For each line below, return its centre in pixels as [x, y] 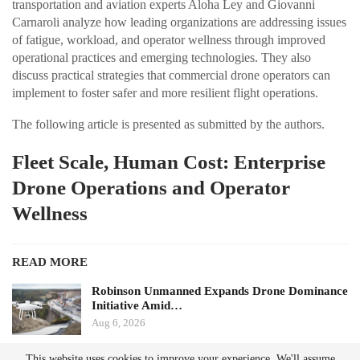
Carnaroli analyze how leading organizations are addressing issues [179, 22]
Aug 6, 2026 [119, 323]
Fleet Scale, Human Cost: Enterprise [169, 162]
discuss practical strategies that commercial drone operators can [171, 76]
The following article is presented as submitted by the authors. [168, 125]
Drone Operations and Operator [151, 188]
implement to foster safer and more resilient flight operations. [165, 93]
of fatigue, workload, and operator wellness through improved [169, 40]
